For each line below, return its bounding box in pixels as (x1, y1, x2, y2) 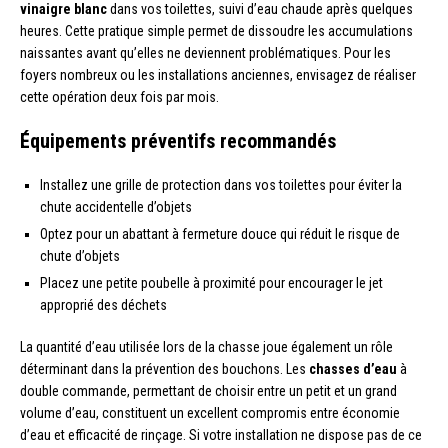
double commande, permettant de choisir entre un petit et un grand (20, 382, 397, 399)
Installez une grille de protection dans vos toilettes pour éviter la (40, 176, 402, 193)
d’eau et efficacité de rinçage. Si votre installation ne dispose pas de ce (20, 426, 422, 443)
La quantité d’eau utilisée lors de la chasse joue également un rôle (20, 338, 393, 355)
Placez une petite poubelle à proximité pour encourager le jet (40, 274, 383, 291)
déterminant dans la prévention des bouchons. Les (20, 360, 309, 377)
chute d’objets (40, 247, 120, 264)
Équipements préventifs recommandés (20, 128, 336, 153)
